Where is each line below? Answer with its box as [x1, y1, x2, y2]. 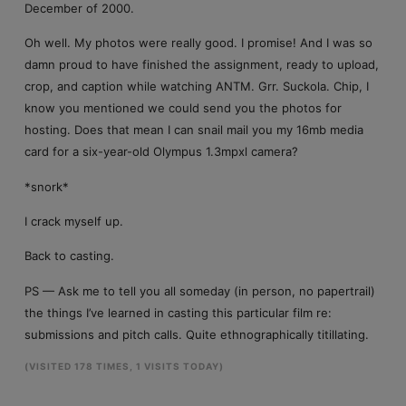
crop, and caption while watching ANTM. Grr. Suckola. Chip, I [24, 79, 369, 94]
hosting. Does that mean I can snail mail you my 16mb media [24, 122, 363, 138]
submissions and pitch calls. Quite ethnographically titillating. [24, 326, 369, 342]
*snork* [24, 179, 69, 194]
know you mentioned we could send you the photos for [24, 101, 342, 116]
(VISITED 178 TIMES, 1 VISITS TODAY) [24, 360, 224, 372]
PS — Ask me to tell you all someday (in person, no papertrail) [24, 283, 375, 298]
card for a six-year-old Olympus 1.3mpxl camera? [24, 144, 298, 159]
